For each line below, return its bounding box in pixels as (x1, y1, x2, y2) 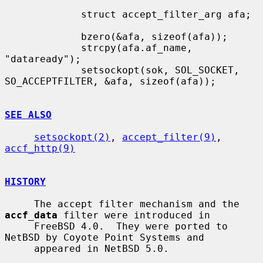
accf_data (5, 209, 58, 221)
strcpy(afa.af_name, (5, 42, 81, 53)
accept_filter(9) (122, 131, 216, 143)
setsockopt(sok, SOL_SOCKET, (5, 64, 81, 76)
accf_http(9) (5, 142, 75, 154)
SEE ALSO (5, 109, 52, 120)
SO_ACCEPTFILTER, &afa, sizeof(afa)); (5, 75, 216, 87)
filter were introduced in (58, 209, 210, 221)
